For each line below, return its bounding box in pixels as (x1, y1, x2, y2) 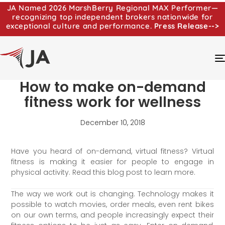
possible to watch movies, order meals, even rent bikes (11, 199, 214, 209)
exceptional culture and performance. (6, 21, 154, 31)
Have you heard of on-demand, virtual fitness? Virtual (11, 146, 214, 156)
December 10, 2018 (80, 117, 145, 128)
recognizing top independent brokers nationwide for (12, 12, 213, 22)
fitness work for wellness (24, 92, 201, 112)
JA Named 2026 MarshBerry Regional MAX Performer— (7, 3, 218, 13)
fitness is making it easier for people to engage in (11, 156, 214, 167)
